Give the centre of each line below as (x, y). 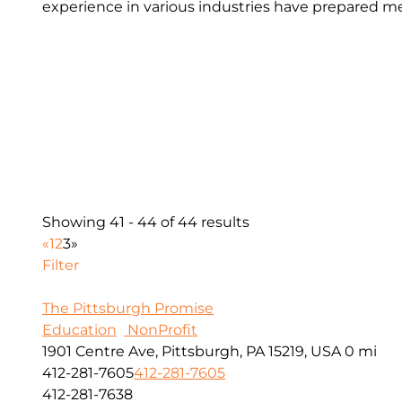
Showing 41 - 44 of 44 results (146, 223)
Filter (61, 266)
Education (79, 330)
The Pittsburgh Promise (128, 309)
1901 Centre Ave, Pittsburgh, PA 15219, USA (192, 352)
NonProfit (161, 330)
